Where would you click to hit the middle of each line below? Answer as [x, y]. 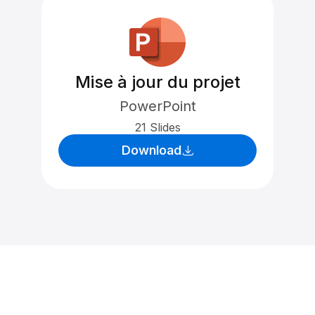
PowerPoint [157, 106]
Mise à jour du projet [157, 82]
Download [151, 150]
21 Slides [157, 127]
